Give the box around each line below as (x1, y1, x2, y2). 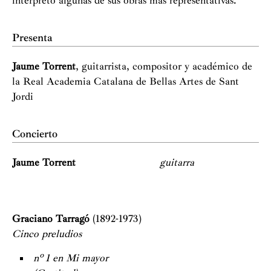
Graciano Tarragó (12, 212, 93, 225)
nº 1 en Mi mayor (33, 251, 108, 264)
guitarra (160, 156, 194, 169)
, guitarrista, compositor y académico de (76, 60, 252, 73)
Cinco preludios (12, 227, 82, 240)
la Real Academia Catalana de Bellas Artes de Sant (12, 75, 239, 88)
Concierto (12, 127, 57, 140)
